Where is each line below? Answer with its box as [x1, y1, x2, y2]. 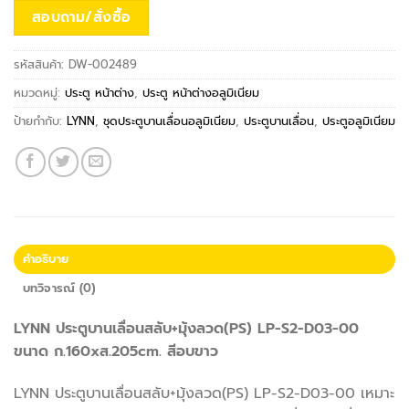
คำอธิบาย [22, 249, 69, 267]
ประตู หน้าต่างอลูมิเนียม [142, 83, 259, 101]
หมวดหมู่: [14, 83, 65, 101]
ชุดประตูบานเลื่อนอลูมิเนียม [103, 111, 236, 130]
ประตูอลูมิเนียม [322, 111, 395, 130]
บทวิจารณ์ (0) [22, 278, 96, 297]
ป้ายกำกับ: [14, 111, 67, 130]
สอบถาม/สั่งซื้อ [31, 6, 131, 29]
